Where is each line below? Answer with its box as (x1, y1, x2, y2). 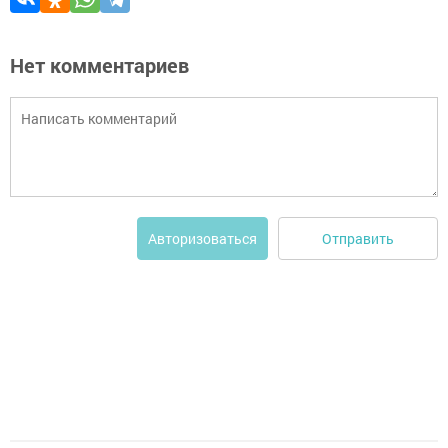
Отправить (322, 228, 394, 248)
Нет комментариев (10, 52, 189, 79)
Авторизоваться (148, 229, 257, 249)
